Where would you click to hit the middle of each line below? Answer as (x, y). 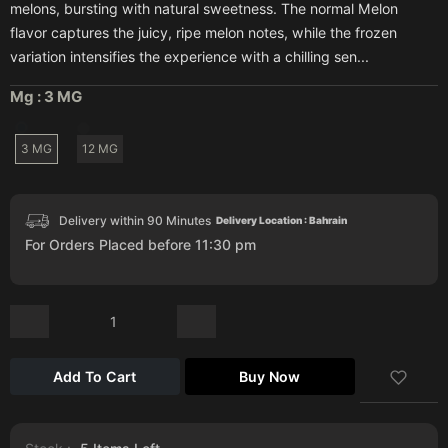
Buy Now (270, 376)
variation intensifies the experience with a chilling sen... (189, 56)
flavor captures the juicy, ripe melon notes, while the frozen (203, 32)
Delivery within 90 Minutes (135, 220)
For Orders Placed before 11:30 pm (140, 244)
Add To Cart (95, 376)
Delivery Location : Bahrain (281, 220)
